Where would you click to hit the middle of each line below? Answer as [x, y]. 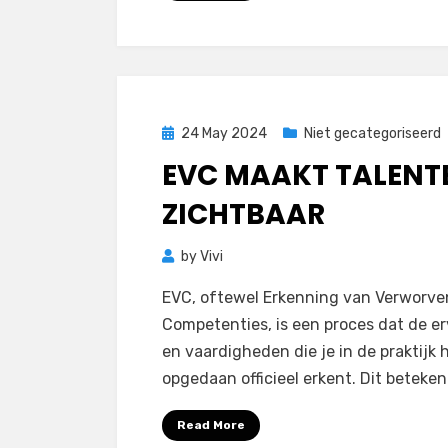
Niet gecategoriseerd [372, 133]
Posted [184, 132]
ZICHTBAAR [243, 214]
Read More [211, 425]
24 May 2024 [224, 133]
